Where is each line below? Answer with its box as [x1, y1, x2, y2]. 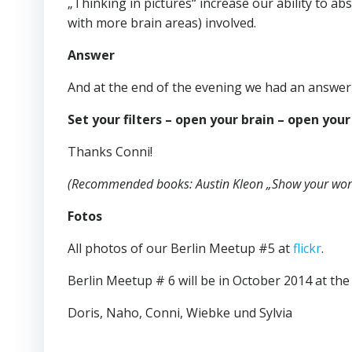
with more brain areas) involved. [68, 13, 256, 31]
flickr [293, 239, 321, 257]
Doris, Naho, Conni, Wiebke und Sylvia [68, 303, 292, 321]
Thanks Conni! [68, 142, 152, 160]
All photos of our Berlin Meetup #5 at [68, 239, 293, 257]
